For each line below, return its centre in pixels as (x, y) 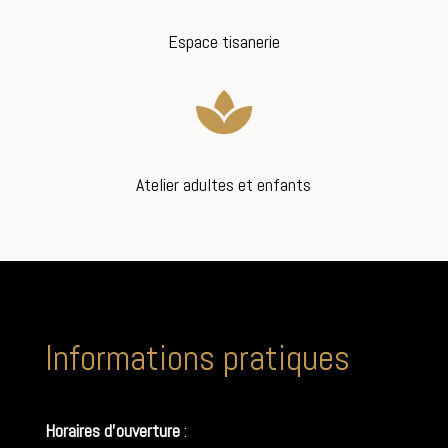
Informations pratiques (197, 358)
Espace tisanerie (223, 42)
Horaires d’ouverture (112, 431)
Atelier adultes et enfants (224, 185)
